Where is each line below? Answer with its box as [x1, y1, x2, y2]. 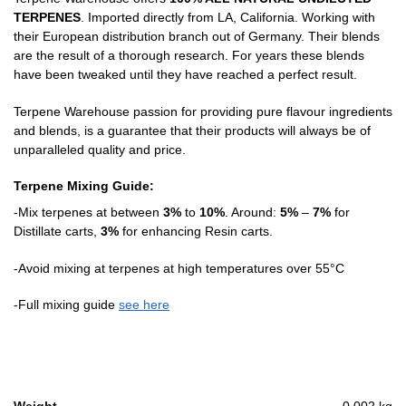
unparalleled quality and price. [14, 141, 186, 157]
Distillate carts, [14, 224, 101, 239]
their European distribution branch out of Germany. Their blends [14, 29, 380, 44]
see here [119, 296, 169, 312]
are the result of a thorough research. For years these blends [14, 48, 364, 63]
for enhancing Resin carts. [122, 224, 273, 239]
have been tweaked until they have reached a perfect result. [14, 67, 357, 82]
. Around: [225, 205, 280, 220]
